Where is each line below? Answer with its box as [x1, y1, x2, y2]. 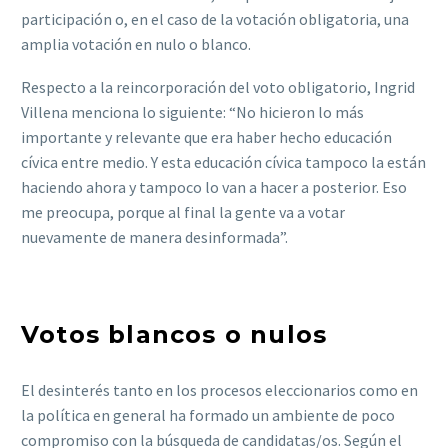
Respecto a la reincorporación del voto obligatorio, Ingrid [21, 76, 415, 97]
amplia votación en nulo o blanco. [21, 34, 254, 55]
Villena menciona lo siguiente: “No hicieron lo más [21, 101, 364, 122]
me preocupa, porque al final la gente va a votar [21, 201, 345, 222]
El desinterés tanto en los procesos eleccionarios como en [21, 380, 418, 401]
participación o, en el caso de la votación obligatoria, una [21, 9, 409, 30]
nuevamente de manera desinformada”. [21, 226, 288, 247]
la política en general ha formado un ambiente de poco [21, 405, 395, 426]
